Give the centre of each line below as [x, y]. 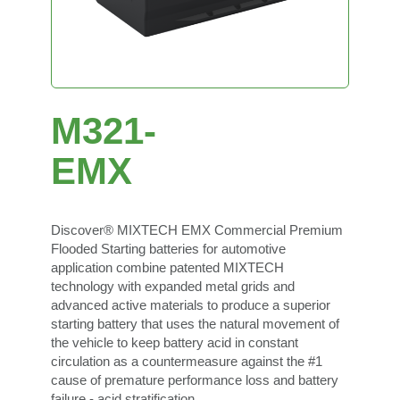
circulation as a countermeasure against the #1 [186, 362]
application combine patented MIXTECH [167, 268]
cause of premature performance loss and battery [194, 380]
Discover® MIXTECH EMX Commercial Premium [196, 230]
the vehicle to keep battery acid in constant [174, 343]
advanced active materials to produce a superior [190, 305]
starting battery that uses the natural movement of [195, 324]
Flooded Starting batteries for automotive [168, 249]
